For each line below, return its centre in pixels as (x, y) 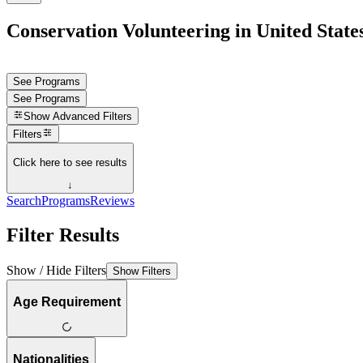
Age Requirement (67, 301)
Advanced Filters (93, 117)
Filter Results (63, 235)
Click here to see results (70, 162)
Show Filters (142, 271)
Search (24, 201)
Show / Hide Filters (56, 270)
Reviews (112, 201)
